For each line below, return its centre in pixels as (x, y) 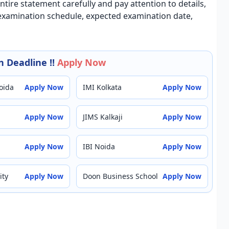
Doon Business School (120, 176)
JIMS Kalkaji (103, 117)
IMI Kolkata (102, 87)
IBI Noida (99, 146)
